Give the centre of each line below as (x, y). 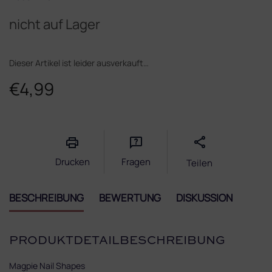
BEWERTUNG (130, 197)
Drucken (72, 161)
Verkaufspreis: (36, 108)
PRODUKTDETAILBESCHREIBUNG (117, 241)
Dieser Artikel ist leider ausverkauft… (79, 63)
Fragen (136, 161)
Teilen (199, 163)
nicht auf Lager (55, 24)
